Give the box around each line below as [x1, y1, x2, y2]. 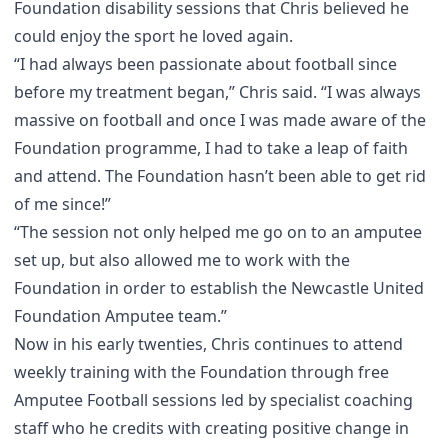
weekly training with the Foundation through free [14, 360, 389, 383]
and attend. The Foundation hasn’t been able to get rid [14, 164, 426, 187]
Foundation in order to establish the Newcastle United [14, 276, 424, 299]
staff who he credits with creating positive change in [14, 416, 409, 439]
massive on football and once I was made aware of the [14, 108, 426, 131]
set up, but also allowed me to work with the [14, 248, 350, 271]
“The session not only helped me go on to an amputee [14, 220, 422, 243]
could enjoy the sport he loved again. [14, 24, 293, 47]
